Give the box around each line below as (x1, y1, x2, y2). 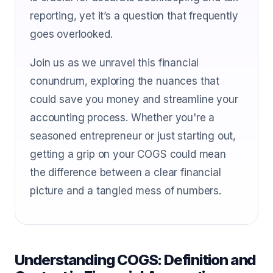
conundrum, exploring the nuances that (30, 75, 220, 87)
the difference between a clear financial (30, 166, 221, 179)
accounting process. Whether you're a (30, 112, 215, 124)
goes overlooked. (30, 28, 113, 40)
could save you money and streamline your (30, 93, 238, 105)
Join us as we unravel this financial (30, 57, 199, 69)
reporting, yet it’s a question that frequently (30, 10, 238, 22)
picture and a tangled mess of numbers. (30, 185, 221, 197)
